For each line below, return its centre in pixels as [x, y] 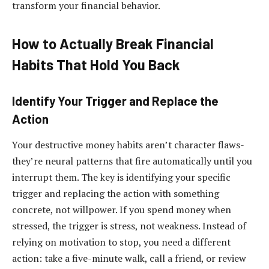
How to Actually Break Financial [113, 44]
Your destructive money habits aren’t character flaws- [128, 145]
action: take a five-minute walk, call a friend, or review [129, 258]
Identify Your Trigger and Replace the [115, 101]
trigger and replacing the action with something [116, 194]
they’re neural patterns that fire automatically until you [132, 161]
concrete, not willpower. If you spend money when [122, 210]
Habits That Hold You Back [96, 65]
